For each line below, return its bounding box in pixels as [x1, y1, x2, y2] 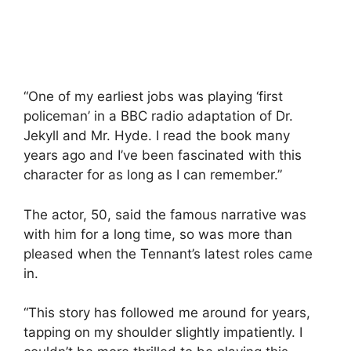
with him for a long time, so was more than [24, 226, 292, 242]
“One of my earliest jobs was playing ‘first [24, 89, 283, 105]
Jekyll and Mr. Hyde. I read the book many [24, 128, 290, 144]
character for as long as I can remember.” [24, 167, 282, 183]
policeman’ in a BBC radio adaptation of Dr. [24, 108, 293, 125]
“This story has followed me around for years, [24, 305, 310, 321]
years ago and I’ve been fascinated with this [24, 147, 302, 164]
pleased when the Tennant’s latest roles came [24, 245, 313, 262]
